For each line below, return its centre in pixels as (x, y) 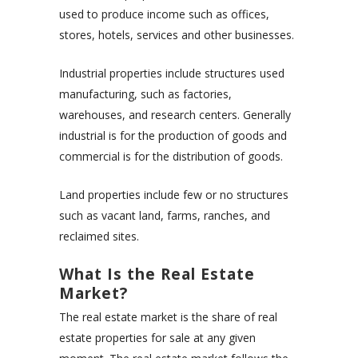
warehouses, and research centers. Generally (175, 115)
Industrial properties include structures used (172, 74)
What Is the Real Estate (157, 274)
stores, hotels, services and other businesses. (177, 35)
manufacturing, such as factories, (145, 94)
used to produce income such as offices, (164, 14)
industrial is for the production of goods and (173, 136)
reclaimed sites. (99, 237)
